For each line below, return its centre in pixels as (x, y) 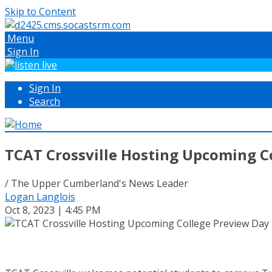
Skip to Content (40, 12)
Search (45, 101)
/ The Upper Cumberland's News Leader (97, 183)
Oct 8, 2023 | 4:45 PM (53, 210)
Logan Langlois (40, 196)
